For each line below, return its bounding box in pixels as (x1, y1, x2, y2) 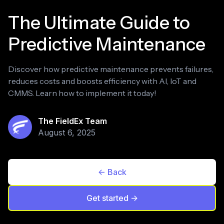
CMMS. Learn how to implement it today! (8, 88, 156, 98)
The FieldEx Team (38, 116, 107, 126)
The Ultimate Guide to (8, 11, 190, 33)
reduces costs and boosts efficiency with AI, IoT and (8, 76, 196, 86)
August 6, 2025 (38, 127, 95, 137)
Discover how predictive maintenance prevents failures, (8, 64, 213, 74)
